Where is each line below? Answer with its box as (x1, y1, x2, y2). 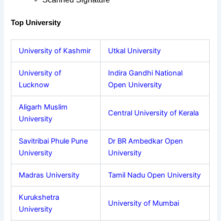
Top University (11, 19, 63, 27)
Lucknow (19, 80, 50, 90)
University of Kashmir (19, 46, 91, 56)
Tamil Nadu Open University (108, 171, 201, 180)
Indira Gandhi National (108, 69, 183, 78)
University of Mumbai (108, 199, 180, 208)
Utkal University (108, 46, 161, 56)
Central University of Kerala (108, 109, 199, 118)
